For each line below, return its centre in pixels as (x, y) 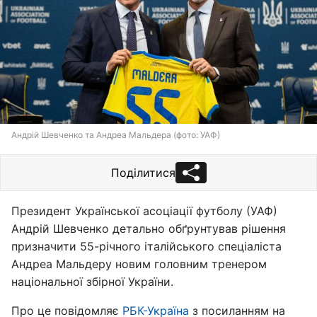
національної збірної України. (92, 282)
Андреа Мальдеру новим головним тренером (139, 264)
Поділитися (143, 173)
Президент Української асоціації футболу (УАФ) (144, 211)
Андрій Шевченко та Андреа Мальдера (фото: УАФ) (116, 135)
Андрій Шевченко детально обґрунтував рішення (149, 229)
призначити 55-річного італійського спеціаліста (146, 246)
